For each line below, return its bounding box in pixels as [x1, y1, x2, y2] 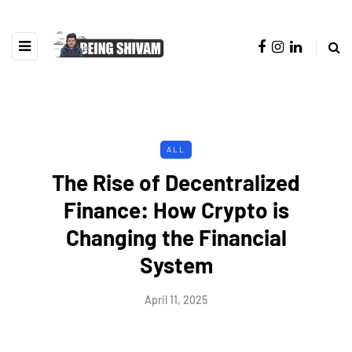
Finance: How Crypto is [63, 196, 289, 223]
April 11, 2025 [145, 292, 207, 306]
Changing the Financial [65, 223, 287, 251]
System [139, 251, 213, 278]
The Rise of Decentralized [52, 168, 300, 196]
